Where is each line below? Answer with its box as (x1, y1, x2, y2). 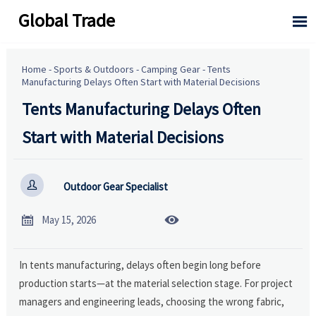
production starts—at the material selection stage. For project (19, 276, 293, 290)
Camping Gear (141, 62, 201, 75)
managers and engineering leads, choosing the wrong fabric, (19, 294, 285, 308)
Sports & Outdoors (54, 62, 135, 75)
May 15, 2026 (41, 213, 96, 227)
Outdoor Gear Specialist (63, 180, 168, 194)
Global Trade (18, 8, 116, 32)
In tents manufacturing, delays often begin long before (19, 257, 262, 272)
